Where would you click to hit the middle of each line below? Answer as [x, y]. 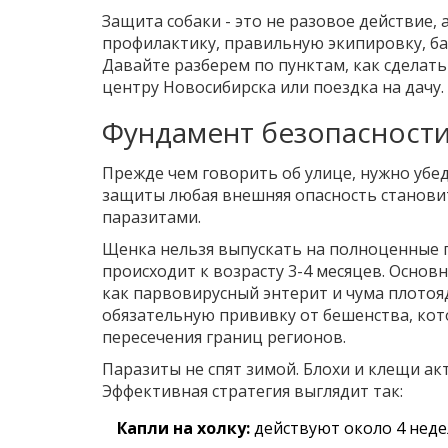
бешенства [366, 314]
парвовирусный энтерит [230, 292]
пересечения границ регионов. [224, 336]
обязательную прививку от [212, 314]
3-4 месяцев [335, 270]
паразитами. [151, 216]
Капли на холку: [183, 427]
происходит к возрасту [195, 270]
